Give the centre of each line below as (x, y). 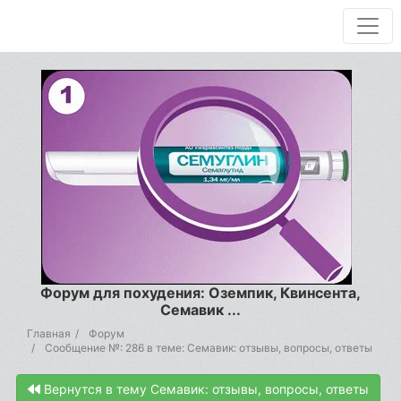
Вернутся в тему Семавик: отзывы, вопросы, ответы (205, 389)
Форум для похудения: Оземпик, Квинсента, (200, 293)
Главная (49, 333)
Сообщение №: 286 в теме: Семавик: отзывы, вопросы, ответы (209, 348)
